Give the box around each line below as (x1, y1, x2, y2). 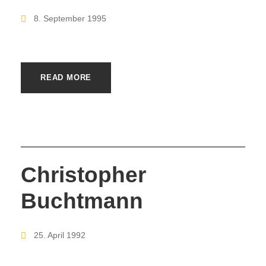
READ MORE (40, 72, 92, 82)
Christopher (21, 163, 146, 188)
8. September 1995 (34, 13, 106, 23)
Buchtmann (21, 189, 143, 214)
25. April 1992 (34, 230, 85, 240)
